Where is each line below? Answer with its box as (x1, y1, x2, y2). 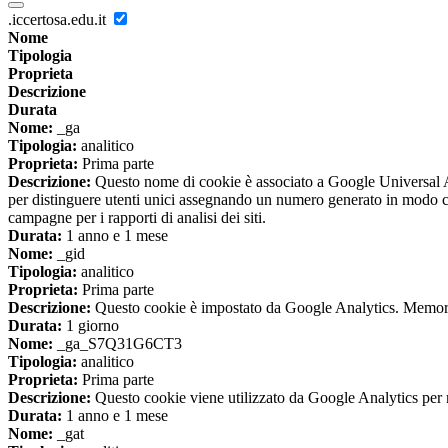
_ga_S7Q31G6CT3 (53, 335, 182, 353)
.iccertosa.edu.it (8, 11, 110, 29)
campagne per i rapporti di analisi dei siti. (8, 209, 266, 227)
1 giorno (62, 317, 119, 335)
